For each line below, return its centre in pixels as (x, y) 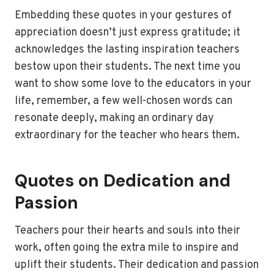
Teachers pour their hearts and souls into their (128, 231)
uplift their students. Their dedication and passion (137, 265)
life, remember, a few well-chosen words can (124, 102)
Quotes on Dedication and (123, 181)
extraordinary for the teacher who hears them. (127, 136)
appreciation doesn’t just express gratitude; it (128, 33)
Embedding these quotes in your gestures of (123, 16)
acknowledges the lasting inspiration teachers (127, 50)
